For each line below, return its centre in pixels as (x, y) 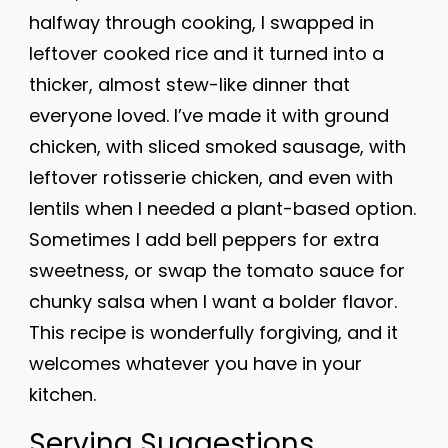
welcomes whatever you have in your (195, 363)
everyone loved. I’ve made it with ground (209, 115)
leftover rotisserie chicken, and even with (211, 177)
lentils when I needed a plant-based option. (222, 208)
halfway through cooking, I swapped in (201, 22)
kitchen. (62, 394)
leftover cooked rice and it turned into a (206, 53)
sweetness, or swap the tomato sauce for (217, 270)
